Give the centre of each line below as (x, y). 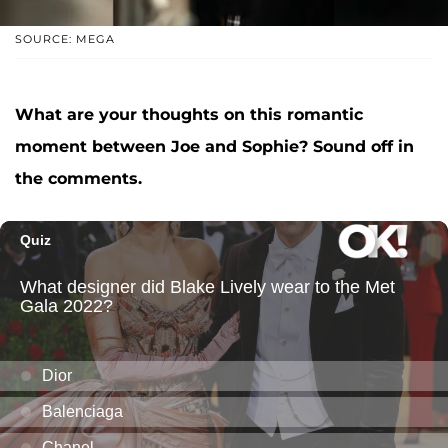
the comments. (78, 178)
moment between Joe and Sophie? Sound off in (214, 146)
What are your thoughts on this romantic (189, 114)
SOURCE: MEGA (65, 38)
